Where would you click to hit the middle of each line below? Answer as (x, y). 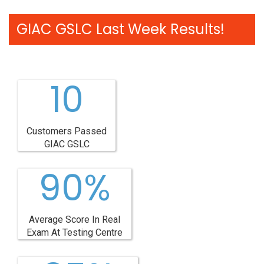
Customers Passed (67, 131)
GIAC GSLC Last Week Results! (121, 29)
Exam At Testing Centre (75, 232)
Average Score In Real (75, 220)
